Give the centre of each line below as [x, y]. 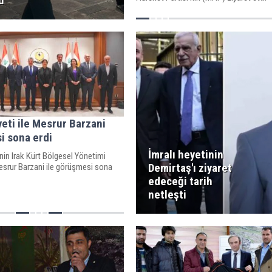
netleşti [167, 195]
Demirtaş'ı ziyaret [190, 168]
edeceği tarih [180, 181]
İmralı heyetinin [185, 155]
